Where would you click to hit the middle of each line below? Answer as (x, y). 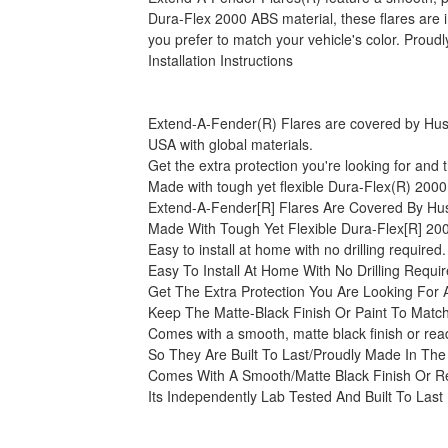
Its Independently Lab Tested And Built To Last (296, 395)
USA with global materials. (231, 143)
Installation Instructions (221, 59)
